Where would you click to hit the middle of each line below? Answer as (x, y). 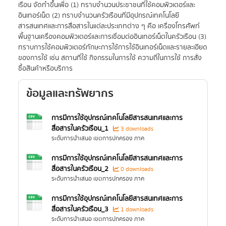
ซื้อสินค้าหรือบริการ (45, 69)
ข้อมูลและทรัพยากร (70, 94)
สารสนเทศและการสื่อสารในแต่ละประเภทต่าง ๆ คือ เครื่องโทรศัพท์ (109, 26)
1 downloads (136, 210)
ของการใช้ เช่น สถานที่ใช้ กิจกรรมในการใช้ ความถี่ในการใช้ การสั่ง (110, 58)
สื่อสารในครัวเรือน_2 (80, 169)
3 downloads (136, 129)
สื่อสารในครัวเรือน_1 (80, 129)
